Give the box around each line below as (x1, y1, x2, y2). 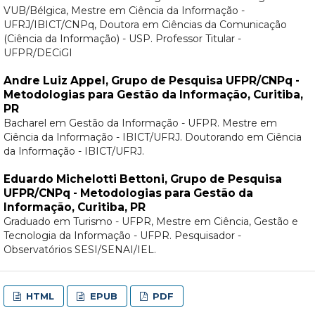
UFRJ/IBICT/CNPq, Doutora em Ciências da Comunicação (3, 18, 287, 32)
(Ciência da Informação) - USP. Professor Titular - (3, 32, 241, 46)
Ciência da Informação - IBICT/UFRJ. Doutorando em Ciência (3, 131, 302, 144)
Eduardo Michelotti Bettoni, (3, 172, 170, 186)
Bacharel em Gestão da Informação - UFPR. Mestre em (3, 117, 277, 130)
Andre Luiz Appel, (3, 74, 111, 88)
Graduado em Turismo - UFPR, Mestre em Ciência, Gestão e (3, 215, 298, 229)
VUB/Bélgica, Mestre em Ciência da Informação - (3, 4, 245, 18)
